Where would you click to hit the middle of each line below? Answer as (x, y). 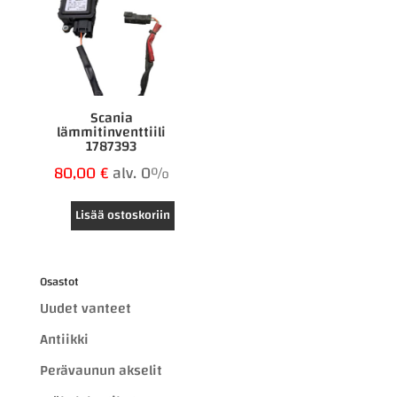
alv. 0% (140, 174)
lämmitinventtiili (112, 132)
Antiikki (64, 340)
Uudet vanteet (85, 309)
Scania (111, 118)
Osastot (59, 282)
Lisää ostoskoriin (122, 216)
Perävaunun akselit (101, 371)
